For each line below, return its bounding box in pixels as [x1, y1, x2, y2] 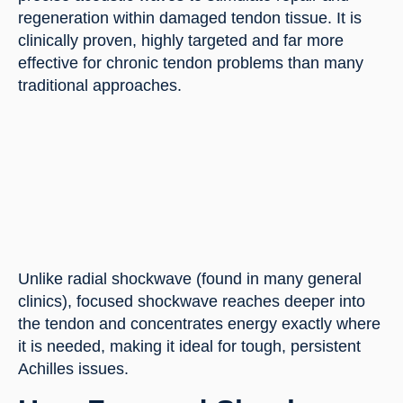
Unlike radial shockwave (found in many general [18, 269, 362, 288]
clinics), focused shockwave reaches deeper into [18, 291, 365, 310]
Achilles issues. [18, 359, 129, 378]
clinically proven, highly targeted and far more [18, 31, 344, 50]
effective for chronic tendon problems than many [18, 54, 363, 73]
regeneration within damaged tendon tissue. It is [18, 9, 362, 28]
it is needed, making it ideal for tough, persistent [18, 336, 361, 355]
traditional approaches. [18, 76, 182, 95]
